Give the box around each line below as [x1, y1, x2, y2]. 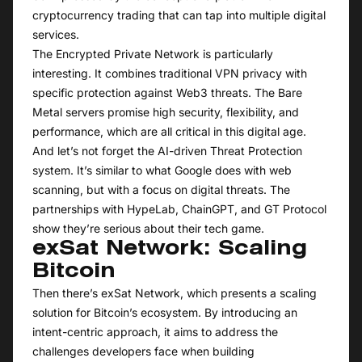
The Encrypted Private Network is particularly [32, 47, 273, 61]
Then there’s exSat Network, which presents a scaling [32, 286, 317, 301]
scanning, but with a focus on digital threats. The [32, 183, 290, 197]
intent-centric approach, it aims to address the [32, 325, 278, 339]
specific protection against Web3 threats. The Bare [32, 86, 302, 100]
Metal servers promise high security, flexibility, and [32, 105, 299, 120]
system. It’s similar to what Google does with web [32, 163, 292, 178]
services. [32, 27, 79, 42]
